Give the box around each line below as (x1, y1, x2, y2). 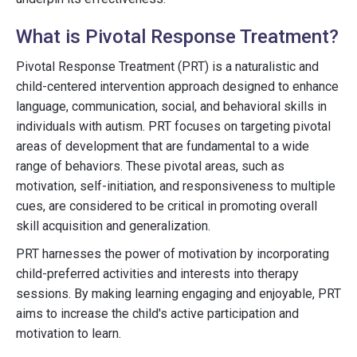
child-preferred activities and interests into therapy (16, 266, 299, 281)
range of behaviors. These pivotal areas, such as (16, 159, 284, 174)
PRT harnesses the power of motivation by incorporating (16, 246, 329, 261)
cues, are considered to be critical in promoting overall (16, 198, 317, 214)
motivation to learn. (16, 326, 121, 341)
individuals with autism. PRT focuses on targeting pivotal (16, 119, 331, 134)
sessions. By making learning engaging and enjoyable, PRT (16, 286, 341, 301)
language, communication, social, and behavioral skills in (16, 99, 327, 114)
